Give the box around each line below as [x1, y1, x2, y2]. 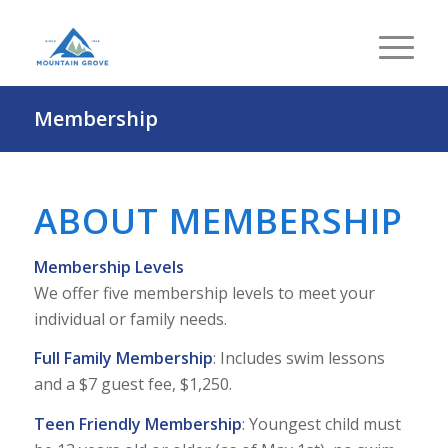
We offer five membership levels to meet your [33, 281, 375, 304]
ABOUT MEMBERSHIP [33, 197, 403, 244]
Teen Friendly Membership [33, 412, 242, 435]
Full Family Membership [33, 347, 213, 370]
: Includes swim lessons [212, 347, 385, 370]
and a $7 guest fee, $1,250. [33, 373, 232, 396]
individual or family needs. [33, 307, 227, 330]
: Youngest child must [241, 412, 401, 435]
